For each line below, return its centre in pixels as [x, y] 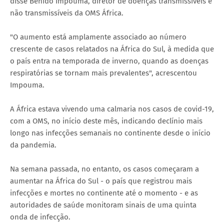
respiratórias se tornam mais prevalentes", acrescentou [103, 73]
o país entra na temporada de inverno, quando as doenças [109, 61]
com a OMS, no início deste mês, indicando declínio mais [106, 121]
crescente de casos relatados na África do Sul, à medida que [112, 49]
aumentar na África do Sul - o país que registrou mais [101, 181]
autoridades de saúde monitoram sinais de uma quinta [103, 205]
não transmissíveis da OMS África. [67, 13]
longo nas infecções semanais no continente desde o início [110, 133]
